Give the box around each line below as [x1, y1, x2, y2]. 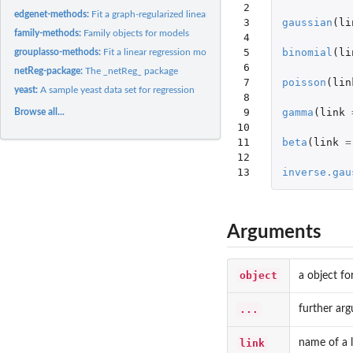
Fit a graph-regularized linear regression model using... [91, 9, 314, 19]
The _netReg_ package [85, 65, 179, 76]
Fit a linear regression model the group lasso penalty [103, 46, 318, 57]
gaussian [281, 16, 333, 28]
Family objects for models [84, 28, 190, 38]
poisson [281, 76, 326, 88]
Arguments [227, 222, 321, 242]
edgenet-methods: [14, 9, 92, 19]
